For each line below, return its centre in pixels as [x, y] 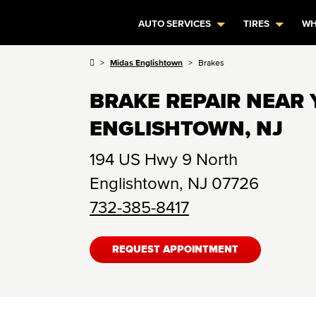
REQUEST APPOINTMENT [175, 250]
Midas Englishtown [146, 62]
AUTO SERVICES [175, 24]
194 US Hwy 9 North [164, 159]
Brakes [211, 62]
